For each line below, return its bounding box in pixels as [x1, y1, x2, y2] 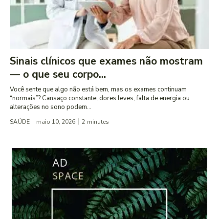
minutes [87, 118, 109, 126]
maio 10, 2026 [36, 118, 75, 126]
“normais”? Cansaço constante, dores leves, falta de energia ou [10, 94, 190, 103]
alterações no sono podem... [10, 103, 91, 112]
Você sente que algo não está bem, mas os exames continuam [10, 85, 187, 94]
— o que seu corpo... [10, 67, 106, 82]
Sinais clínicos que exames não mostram [10, 54, 203, 68]
